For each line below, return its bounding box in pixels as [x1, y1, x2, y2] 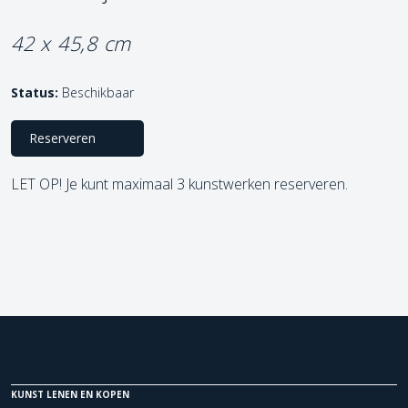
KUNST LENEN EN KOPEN [11, 388, 129, 402]
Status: [11, 84, 58, 102]
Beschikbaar [58, 84, 134, 102]
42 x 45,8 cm [11, 30, 132, 57]
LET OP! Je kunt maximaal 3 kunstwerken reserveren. [11, 174, 348, 195]
